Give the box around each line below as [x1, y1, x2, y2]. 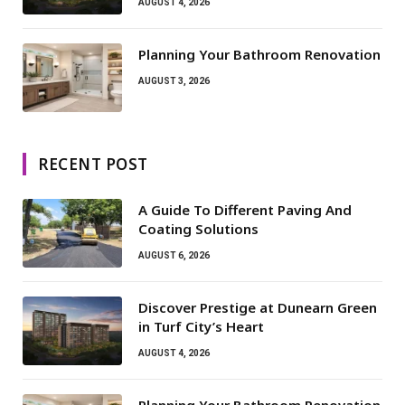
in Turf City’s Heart [138, 316, 264, 335]
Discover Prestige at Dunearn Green [138, 297, 377, 316]
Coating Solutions [138, 219, 259, 238]
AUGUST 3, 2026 [138, 75, 210, 86]
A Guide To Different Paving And [138, 200, 352, 219]
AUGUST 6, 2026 [138, 250, 210, 260]
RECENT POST [38, 153, 148, 174]
